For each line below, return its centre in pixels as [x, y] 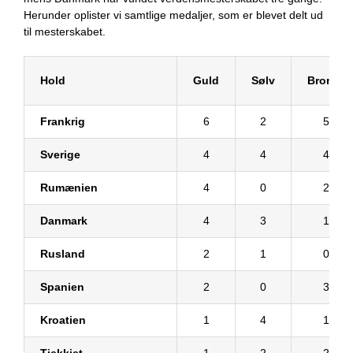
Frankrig [63, 121]
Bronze [326, 80]
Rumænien [69, 187]
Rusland [63, 253]
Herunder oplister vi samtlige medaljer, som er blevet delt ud [173, 15]
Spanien [62, 286]
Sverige [60, 154]
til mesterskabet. [65, 31]
